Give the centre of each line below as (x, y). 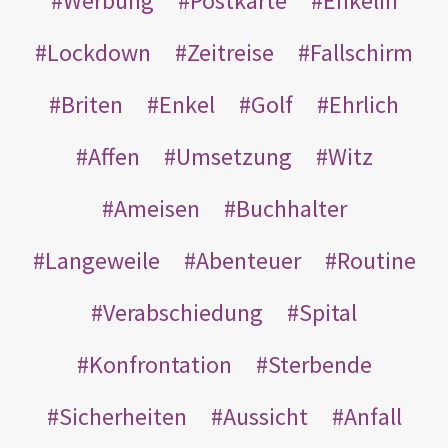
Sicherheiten (122, 416)
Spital (328, 312)
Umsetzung (233, 156)
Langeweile (102, 260)
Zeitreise (230, 52)
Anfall (372, 416)
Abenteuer (248, 260)
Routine (376, 260)
